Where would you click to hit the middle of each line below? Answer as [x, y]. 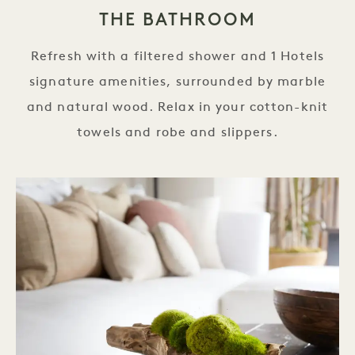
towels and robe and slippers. [177, 133]
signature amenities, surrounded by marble [177, 82]
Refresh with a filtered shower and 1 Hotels [177, 57]
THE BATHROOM [177, 19]
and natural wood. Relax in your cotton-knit [177, 107]
